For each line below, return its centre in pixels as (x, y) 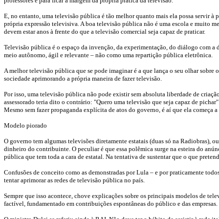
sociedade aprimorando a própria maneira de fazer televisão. (83, 78)
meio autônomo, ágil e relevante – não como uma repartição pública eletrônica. (108, 55)
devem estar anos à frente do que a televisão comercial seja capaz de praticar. (105, 32)
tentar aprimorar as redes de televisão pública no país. (74, 180)
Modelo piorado (25, 125)
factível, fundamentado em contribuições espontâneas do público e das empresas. (111, 204)
